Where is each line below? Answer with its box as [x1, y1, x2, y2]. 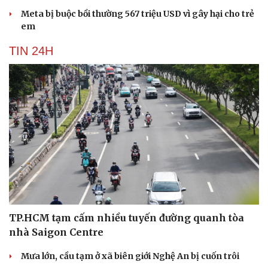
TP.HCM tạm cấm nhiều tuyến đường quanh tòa [9, 212, 244, 224]
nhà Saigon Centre [9, 226, 103, 239]
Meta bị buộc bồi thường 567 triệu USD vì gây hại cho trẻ [21, 8, 254, 19]
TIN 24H [9, 44, 53, 57]
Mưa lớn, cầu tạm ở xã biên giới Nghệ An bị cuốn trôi [21, 251, 239, 262]
